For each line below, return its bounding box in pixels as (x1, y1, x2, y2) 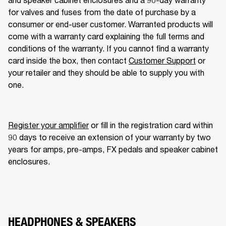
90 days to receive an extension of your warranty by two (8, 132, 211, 142)
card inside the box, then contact (8, 55, 129, 65)
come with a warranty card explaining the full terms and (8, 31, 204, 41)
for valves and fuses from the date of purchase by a (8, 7, 196, 17)
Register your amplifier (8, 120, 89, 130)
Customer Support (129, 55, 196, 65)
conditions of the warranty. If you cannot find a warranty (8, 43, 209, 53)
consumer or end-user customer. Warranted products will (8, 19, 213, 29)
